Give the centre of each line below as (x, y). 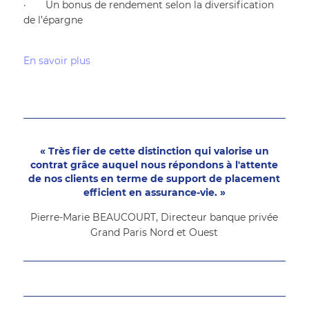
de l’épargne (53, 20)
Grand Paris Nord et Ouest (154, 232)
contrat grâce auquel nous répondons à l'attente (154, 165)
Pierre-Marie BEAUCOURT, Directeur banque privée (154, 217)
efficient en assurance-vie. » (154, 192)
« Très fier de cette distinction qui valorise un (154, 151)
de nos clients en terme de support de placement (154, 178)
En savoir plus (58, 60)
